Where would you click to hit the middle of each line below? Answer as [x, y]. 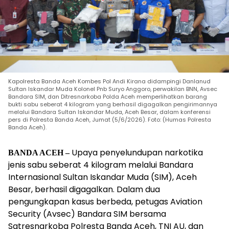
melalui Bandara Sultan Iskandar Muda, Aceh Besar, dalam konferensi [109, 112]
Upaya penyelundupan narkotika [136, 153]
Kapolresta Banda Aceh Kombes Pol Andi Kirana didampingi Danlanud [109, 81]
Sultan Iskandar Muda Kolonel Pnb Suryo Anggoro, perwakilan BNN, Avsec [113, 89]
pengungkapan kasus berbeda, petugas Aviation [105, 202]
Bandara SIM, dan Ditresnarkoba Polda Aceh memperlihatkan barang [108, 97]
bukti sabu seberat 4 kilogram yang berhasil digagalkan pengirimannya [113, 104]
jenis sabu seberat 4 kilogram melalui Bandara [101, 165]
